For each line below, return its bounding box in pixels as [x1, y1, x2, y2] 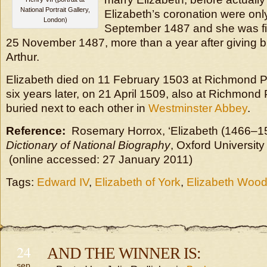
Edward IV [37, 176, 89, 188]
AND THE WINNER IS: [47, 244, 201, 262]
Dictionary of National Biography [6, 139, 170, 151]
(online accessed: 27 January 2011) [6, 153, 193, 166]
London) [43, 16, 67, 23]
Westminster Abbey [148, 102, 247, 114]
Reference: [6, 125, 66, 137]
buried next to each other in [6, 102, 148, 114]
